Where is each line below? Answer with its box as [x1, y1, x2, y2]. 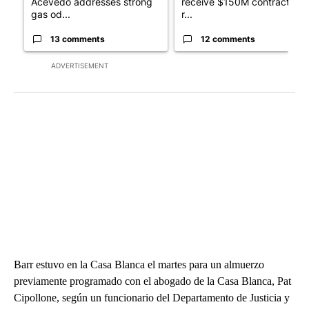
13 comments [50, 34, 105, 45]
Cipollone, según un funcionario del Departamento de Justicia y [14, 292, 290, 304]
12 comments [201, 34, 255, 45]
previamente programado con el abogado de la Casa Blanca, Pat [14, 275, 291, 288]
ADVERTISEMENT [51, 61, 108, 70]
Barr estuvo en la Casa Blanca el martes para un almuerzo [14, 259, 264, 271]
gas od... [31, 8, 70, 21]
